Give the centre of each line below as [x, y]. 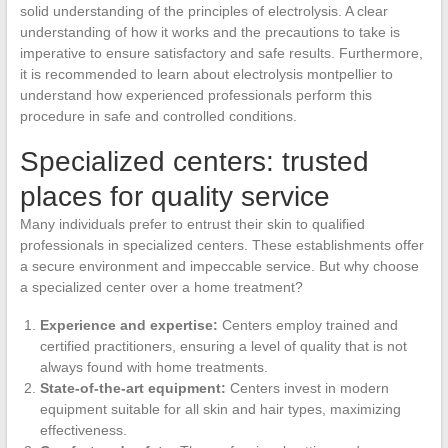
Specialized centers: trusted [194, 161]
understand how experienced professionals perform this [195, 94]
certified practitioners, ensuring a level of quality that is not [223, 345]
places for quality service [174, 196]
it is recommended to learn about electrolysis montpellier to [206, 73]
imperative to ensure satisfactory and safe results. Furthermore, [221, 52]
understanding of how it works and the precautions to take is [209, 31]
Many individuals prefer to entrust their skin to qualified [192, 223]
